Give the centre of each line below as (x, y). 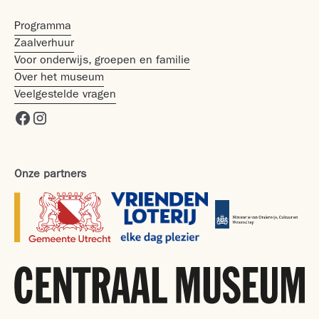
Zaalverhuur (44, 44)
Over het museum (59, 78)
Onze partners (50, 175)
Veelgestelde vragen (65, 95)
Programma (43, 27)
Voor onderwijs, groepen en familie (102, 61)
